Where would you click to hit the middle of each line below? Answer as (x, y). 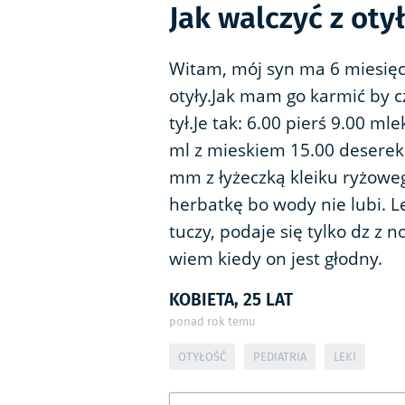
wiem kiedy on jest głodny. (276, 259)
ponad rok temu (212, 322)
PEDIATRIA (280, 357)
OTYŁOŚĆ (202, 357)
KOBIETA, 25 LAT (231, 299)
